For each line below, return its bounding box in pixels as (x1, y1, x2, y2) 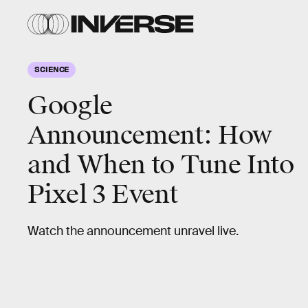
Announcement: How (27, 120, 272, 151)
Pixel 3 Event (27, 179, 178, 210)
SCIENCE (34, 64, 69, 74)
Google (27, 90, 113, 122)
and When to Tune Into (27, 149, 294, 181)
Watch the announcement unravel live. (27, 223, 239, 239)
